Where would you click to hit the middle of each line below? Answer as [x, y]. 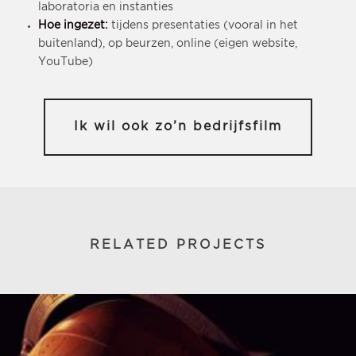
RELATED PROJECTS [178, 246]
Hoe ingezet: [74, 26]
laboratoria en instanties [105, 8]
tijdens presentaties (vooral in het [204, 26]
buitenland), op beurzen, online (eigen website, [167, 44]
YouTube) [65, 62]
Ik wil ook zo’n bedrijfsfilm [178, 127]
